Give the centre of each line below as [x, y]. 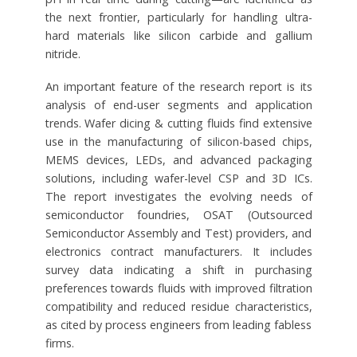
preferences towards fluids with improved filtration [178, 288]
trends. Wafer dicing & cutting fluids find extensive [178, 123]
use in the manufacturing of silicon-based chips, [178, 141]
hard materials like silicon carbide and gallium [178, 35]
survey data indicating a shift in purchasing [178, 269]
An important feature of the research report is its [178, 86]
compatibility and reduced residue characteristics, [178, 306]
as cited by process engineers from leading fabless [178, 324]
